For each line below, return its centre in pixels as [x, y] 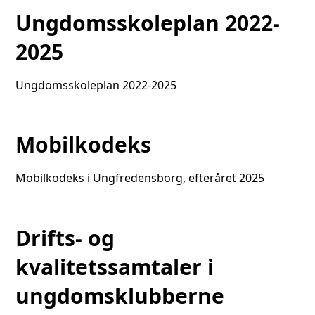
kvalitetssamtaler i [115, 266]
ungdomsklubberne [120, 295]
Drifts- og [65, 238]
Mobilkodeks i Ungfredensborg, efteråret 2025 [140, 178]
